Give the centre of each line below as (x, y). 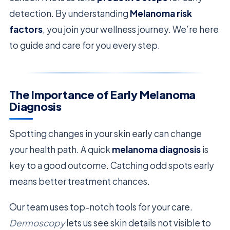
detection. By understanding (70, 14)
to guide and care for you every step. (85, 45)
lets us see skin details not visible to (138, 223)
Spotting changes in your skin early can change (106, 134)
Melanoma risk (161, 14)
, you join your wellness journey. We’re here (131, 30)
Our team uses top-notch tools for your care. (101, 207)
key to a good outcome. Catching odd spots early (112, 166)
